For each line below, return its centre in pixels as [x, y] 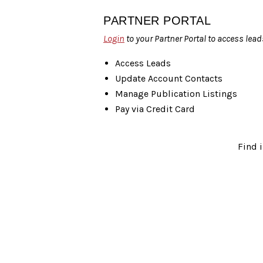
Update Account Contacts [169, 78]
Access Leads [143, 63]
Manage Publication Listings [176, 93]
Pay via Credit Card [155, 109]
